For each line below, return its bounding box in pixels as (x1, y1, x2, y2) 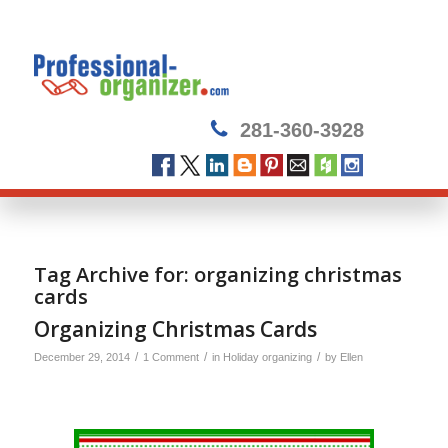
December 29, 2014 (33, 351, 130, 363)
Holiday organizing (222, 351, 312, 363)
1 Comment (142, 351, 199, 363)
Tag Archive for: (33, 261, 194, 288)
